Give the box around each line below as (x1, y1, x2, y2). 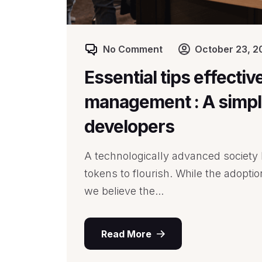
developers (84, 116, 174, 137)
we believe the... (84, 185, 164, 197)
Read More (101, 227, 151, 240)
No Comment (103, 43, 163, 55)
